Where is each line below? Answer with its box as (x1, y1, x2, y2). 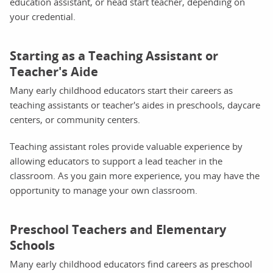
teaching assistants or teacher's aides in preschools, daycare (10, 98, 260, 111)
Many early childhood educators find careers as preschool (10, 257, 252, 270)
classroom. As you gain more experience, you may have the (10, 169, 260, 182)
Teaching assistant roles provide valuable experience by (10, 140, 243, 152)
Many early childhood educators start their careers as (10, 83, 233, 96)
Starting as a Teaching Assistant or (10, 47, 218, 64)
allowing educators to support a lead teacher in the (10, 154, 222, 167)
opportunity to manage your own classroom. (10, 183, 197, 196)
